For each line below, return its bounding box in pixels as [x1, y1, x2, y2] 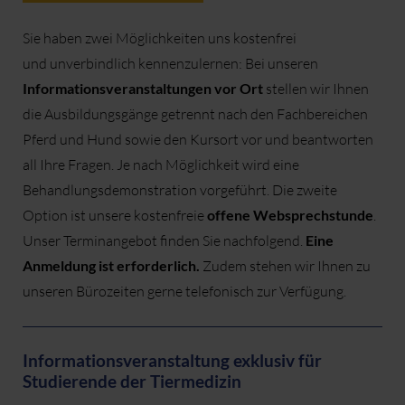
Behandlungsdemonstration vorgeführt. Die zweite [23, 181, 337, 200]
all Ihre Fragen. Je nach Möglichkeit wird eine [23, 155, 299, 174]
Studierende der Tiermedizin [23, 371, 241, 392]
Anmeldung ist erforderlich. [23, 257, 202, 275]
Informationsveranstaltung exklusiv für [23, 350, 322, 372]
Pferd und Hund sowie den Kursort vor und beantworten [23, 130, 373, 149]
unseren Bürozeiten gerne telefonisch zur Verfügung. [23, 282, 346, 301]
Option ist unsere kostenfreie [23, 206, 207, 225]
